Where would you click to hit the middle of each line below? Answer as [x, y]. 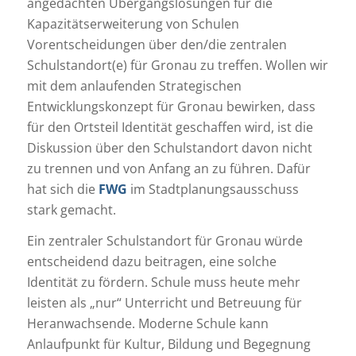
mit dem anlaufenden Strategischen [134, 85]
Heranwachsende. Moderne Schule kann [147, 324]
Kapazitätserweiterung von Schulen [133, 23]
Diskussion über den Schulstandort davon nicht [169, 147]
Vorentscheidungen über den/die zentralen [157, 44]
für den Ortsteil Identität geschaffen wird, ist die [170, 127]
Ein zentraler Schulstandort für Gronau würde [164, 241]
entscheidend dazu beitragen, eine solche [151, 262]
